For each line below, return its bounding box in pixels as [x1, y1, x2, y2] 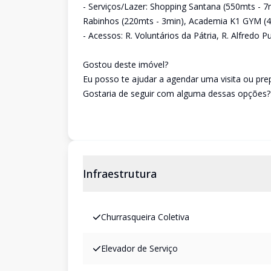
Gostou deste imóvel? [83, 59, 168, 70]
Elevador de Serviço [101, 243, 178, 254]
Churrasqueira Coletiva [101, 211, 189, 223]
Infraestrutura [83, 166, 157, 181]
